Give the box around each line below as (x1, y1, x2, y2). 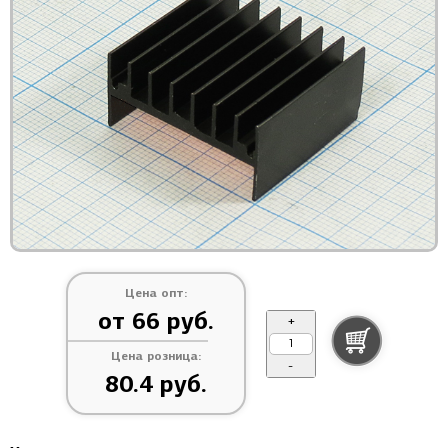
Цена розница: (110, 348, 201, 364)
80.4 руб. (104, 369, 207, 400)
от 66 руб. (97, 306, 214, 337)
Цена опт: (124, 285, 187, 301)
